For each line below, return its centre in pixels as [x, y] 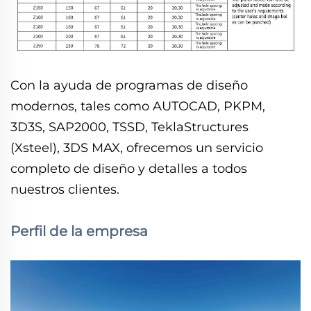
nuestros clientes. [65, 189]
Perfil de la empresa [79, 231]
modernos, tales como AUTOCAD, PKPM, [138, 106]
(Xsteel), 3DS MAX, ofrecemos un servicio [137, 148]
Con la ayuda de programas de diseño [129, 85]
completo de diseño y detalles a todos [129, 168]
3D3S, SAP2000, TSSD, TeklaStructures [129, 127]
